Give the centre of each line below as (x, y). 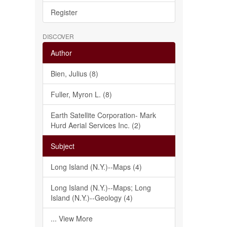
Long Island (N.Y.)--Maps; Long (101, 187)
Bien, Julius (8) (74, 73)
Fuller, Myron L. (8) (81, 94)
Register (64, 12)
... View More (71, 218)
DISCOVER (58, 36)
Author (61, 53)
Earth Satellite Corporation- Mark (103, 115)
